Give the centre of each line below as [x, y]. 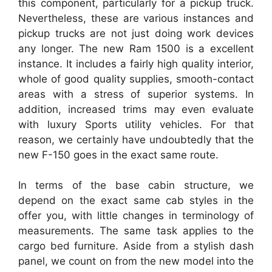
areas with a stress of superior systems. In [136, 94]
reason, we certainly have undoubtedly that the [136, 139]
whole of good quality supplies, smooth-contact [136, 79]
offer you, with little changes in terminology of [136, 216]
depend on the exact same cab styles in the [136, 200]
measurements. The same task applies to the [136, 231]
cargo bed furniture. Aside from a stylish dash [136, 246]
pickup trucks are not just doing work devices [136, 33]
